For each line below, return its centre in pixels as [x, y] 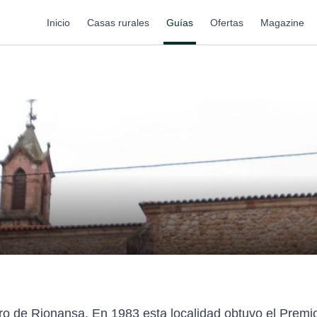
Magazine [282, 22]
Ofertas [227, 22]
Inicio [58, 22]
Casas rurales [118, 22]
